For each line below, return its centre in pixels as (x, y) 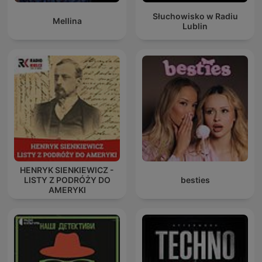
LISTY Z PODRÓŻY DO (67, 180)
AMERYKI (67, 190)
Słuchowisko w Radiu (195, 16)
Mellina (67, 21)
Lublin (195, 26)
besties (195, 180)
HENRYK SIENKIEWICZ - (67, 170)
